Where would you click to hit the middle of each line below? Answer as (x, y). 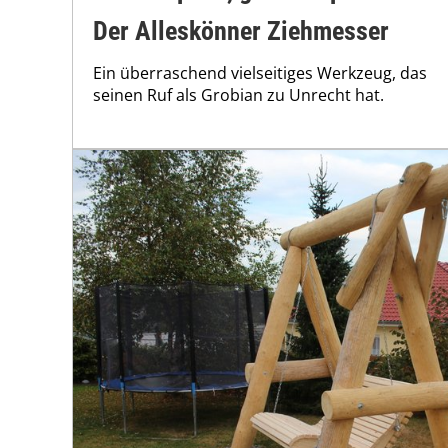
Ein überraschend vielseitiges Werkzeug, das (260, 73)
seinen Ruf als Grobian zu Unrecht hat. (238, 95)
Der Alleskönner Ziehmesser (241, 31)
